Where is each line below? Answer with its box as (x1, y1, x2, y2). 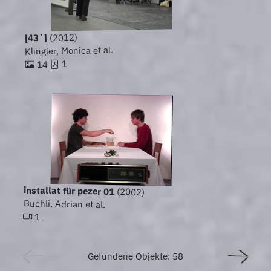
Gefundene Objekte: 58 (88, 250, 183, 263)
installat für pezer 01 (24, 184, 115, 198)
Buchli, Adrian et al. (23, 197, 105, 211)
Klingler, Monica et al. (25, 44, 114, 57)
